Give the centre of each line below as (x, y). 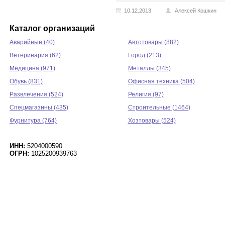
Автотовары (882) (153, 42)
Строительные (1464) (159, 107)
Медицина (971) (32, 68)
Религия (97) (146, 94)
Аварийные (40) (32, 42)
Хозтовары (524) (152, 121)
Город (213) (144, 55)
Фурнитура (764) (33, 121)
